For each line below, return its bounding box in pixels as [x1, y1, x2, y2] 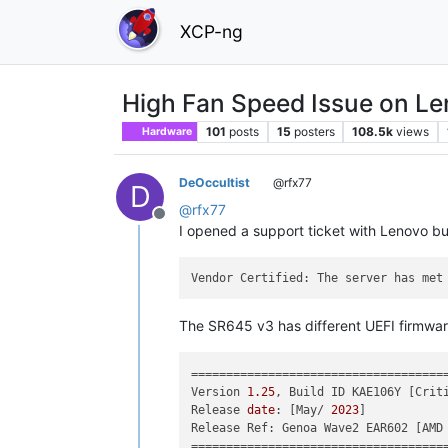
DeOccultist [179, 174, 250, 190]
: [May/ [275, 402, 332, 417]
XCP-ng [180, 20, 243, 42]
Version [191, 384, 248, 399]
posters [293, 123, 335, 139]
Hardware [140, 124, 193, 138]
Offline [158, 213, 208, 234]
